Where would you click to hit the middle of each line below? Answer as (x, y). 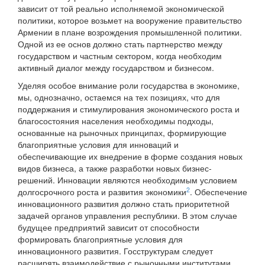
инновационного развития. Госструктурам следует (115, 251)
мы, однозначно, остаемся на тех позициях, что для (119, 97)
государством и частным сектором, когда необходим (120, 56)
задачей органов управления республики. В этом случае (127, 216)
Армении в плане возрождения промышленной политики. (130, 32)
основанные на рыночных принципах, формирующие (122, 133)
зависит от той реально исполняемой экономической (121, 9)
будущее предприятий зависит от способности (109, 227)
